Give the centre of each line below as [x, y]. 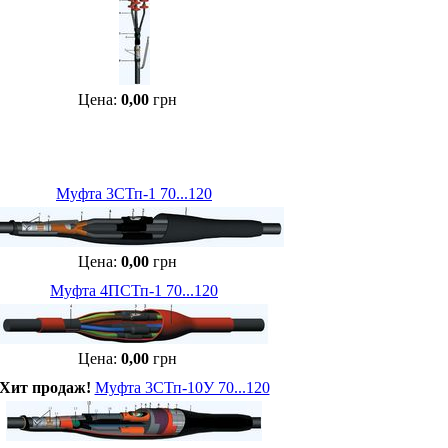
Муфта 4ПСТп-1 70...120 [134, 290]
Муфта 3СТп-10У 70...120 [182, 387]
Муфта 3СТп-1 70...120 [134, 193]
